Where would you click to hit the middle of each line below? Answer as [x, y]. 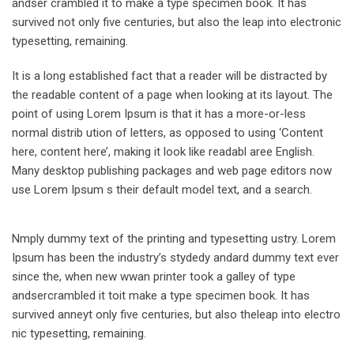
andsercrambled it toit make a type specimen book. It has [161, 296]
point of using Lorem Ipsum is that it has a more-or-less [159, 114]
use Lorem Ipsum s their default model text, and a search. [162, 190]
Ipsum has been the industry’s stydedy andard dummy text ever [175, 258]
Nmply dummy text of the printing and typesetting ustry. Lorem [174, 239]
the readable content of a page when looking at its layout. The [172, 95]
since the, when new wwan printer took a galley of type [154, 277]
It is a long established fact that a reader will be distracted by [169, 76]
